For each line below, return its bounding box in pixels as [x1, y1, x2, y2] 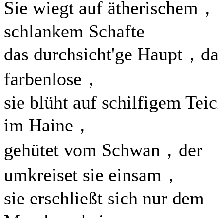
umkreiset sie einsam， [4, 164, 180, 185]
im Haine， [4, 115, 91, 135]
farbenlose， [4, 69, 100, 89]
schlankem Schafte [4, 21, 145, 41]
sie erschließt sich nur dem [4, 188, 204, 208]
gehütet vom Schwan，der [4, 140, 202, 160]
